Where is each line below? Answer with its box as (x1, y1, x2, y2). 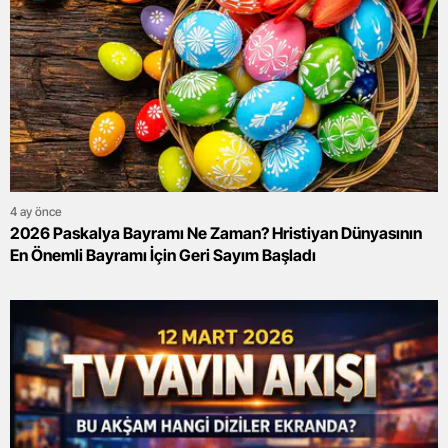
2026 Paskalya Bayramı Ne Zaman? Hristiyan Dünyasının (10, 223, 422, 244)
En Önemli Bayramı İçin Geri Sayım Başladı (10, 245, 316, 266)
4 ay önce (10, 204, 62, 220)
